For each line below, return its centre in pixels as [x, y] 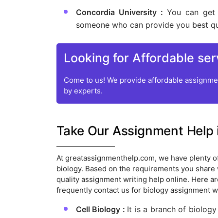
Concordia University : [121, 12]
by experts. [83, 91]
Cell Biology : [101, 209]
